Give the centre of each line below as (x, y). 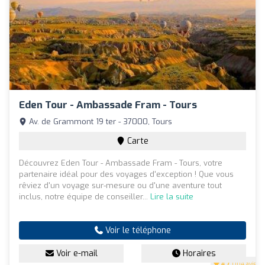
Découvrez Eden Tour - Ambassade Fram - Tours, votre (121, 163)
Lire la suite (172, 197)
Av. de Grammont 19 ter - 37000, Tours (99, 122)
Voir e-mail (75, 254)
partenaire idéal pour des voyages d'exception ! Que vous (126, 174)
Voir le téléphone (137, 231)
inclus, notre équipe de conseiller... (85, 197)
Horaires (198, 254)
